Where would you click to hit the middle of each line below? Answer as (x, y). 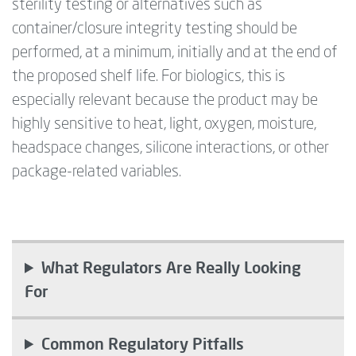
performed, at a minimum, (95, 53)
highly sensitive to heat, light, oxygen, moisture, (164, 124)
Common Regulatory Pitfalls (143, 343)
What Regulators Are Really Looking (172, 267)
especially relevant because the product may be (165, 101)
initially (200, 53)
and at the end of (281, 53)
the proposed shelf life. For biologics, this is (149, 77)
